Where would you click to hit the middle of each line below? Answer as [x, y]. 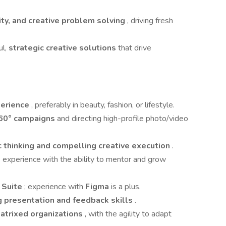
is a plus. [126, 187]
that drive [135, 48]
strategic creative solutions [63, 48]
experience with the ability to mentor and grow [84, 159]
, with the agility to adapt [128, 214]
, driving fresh [150, 21]
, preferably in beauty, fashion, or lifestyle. [103, 105]
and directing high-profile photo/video [123, 119]
